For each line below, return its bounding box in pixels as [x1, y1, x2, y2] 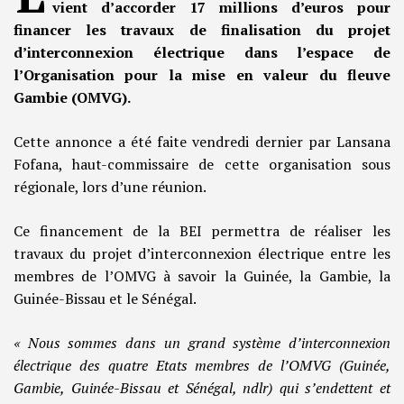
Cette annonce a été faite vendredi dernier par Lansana [14, 132, 390, 152]
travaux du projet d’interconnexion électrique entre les [14, 243, 390, 264]
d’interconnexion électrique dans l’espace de [14, 42, 390, 63]
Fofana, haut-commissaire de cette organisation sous [14, 154, 390, 175]
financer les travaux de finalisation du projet [14, 20, 390, 41]
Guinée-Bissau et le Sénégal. [14, 289, 197, 309]
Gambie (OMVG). [14, 87, 131, 108]
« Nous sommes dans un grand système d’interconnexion [14, 333, 390, 353]
